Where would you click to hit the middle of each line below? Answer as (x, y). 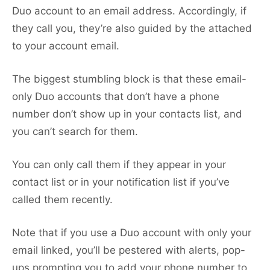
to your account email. (66, 46)
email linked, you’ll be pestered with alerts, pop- (129, 250)
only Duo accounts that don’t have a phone (116, 97)
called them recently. (62, 200)
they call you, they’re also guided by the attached (132, 29)
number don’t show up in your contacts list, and (127, 114)
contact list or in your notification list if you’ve (121, 182)
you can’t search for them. (75, 132)
